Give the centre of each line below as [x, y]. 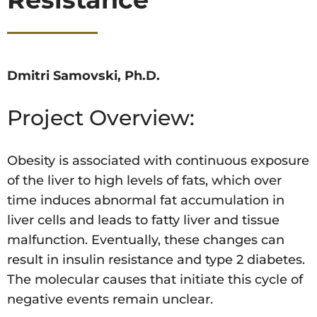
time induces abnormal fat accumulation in [146, 201]
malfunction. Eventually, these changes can [146, 240]
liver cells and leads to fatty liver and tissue [143, 220]
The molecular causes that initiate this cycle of [155, 280]
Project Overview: [101, 118]
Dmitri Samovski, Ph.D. [83, 76]
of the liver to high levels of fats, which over [144, 181]
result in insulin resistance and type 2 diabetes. [156, 260]
